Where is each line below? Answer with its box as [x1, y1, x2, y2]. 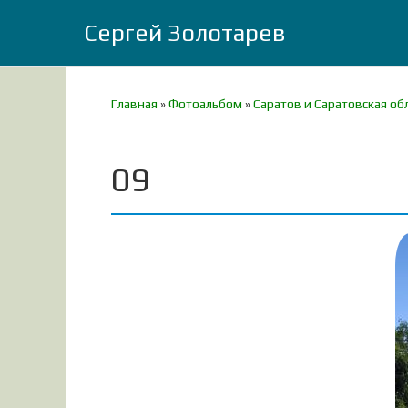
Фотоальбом [168, 97, 242, 111]
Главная [111, 97, 158, 111]
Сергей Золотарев [84, 18, 286, 46]
